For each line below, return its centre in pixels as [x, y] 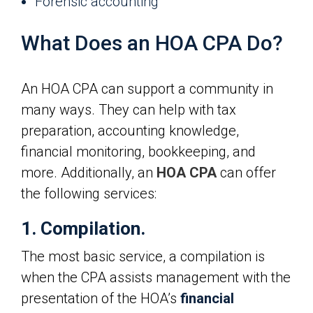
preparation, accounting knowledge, [130, 131]
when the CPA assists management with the [156, 277]
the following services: [89, 194]
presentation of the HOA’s [101, 298]
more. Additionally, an [89, 173]
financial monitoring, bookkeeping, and [138, 152]
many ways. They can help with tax [129, 110]
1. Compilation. [83, 228]
